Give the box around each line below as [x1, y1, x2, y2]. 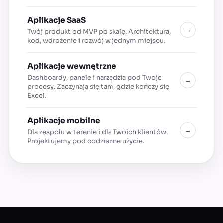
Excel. [27, 91, 46, 100]
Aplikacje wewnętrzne [27, 61, 116, 71]
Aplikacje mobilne [27, 116, 100, 126]
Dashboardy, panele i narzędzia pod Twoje [27, 73, 162, 82]
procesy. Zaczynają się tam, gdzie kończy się [27, 82, 169, 91]
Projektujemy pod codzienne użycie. [27, 137, 144, 146]
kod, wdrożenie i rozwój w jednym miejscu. [27, 36, 165, 45]
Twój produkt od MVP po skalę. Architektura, [27, 27, 171, 36]
